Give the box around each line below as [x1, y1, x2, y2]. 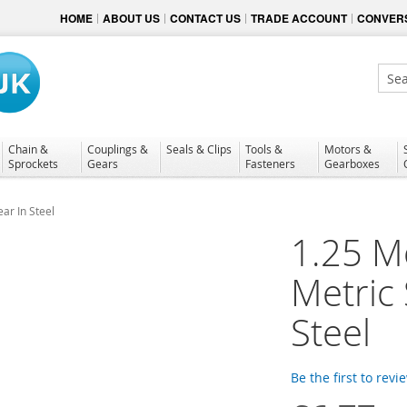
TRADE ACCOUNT [251, 10, 347, 26]
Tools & [245, 141, 283, 156]
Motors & [324, 141, 372, 156]
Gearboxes [324, 155, 380, 171]
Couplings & [87, 141, 148, 156]
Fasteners [245, 155, 295, 171]
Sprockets [8, 155, 58, 171]
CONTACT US [170, 10, 241, 26]
